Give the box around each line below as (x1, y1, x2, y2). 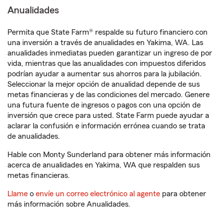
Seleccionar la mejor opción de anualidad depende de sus (7, 80, 200, 88)
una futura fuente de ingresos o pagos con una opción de (7, 101, 201, 109)
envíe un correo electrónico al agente (36, 190, 160, 198)
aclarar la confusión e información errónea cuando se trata (7, 122, 205, 130)
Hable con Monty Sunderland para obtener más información (7, 151, 211, 159)
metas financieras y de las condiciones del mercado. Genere (7, 91, 210, 99)
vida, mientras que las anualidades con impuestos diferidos (7, 59, 206, 67)
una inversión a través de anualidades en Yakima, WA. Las (7, 39, 203, 47)
